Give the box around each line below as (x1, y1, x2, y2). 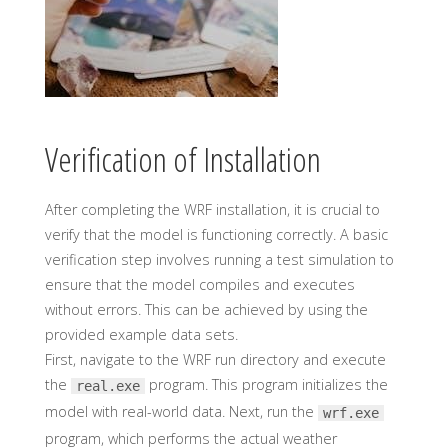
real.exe (75, 378, 140, 395)
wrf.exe (322, 404, 379, 421)
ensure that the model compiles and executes (44, 275, 355, 295)
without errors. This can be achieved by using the (44, 300, 368, 320)
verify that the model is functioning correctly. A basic (44, 225, 388, 245)
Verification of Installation (44, 135, 321, 182)
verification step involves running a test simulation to (44, 250, 394, 270)
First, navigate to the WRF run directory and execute (44, 350, 386, 370)
